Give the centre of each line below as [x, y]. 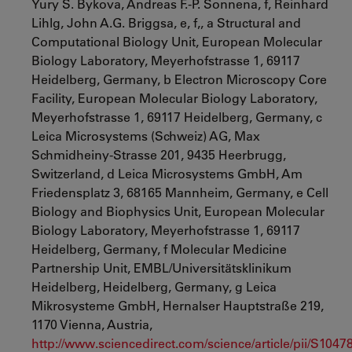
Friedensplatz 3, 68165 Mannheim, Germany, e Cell [180, 192]
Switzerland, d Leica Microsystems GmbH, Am [167, 173]
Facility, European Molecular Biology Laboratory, [174, 98]
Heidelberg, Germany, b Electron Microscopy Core [179, 79]
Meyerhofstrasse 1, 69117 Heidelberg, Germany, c [177, 117]
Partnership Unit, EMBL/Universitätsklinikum [161, 268]
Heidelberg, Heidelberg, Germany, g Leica [154, 286]
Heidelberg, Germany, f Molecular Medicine [159, 249]
